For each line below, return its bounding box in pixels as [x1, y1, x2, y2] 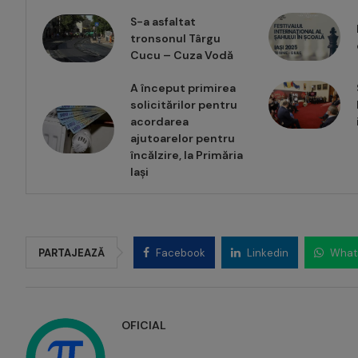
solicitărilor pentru [130, 97, 237, 113]
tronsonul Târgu [130, 31, 221, 46]
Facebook [156, 246, 205, 261]
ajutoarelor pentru [130, 131, 235, 146]
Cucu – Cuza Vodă [130, 48, 233, 63]
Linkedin [247, 246, 288, 261]
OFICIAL [121, 318, 166, 333]
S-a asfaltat [130, 14, 196, 30]
